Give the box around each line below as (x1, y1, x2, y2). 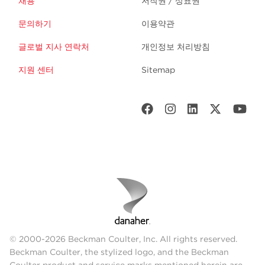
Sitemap (141, 65, 175, 75)
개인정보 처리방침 (141, 42, 210, 52)
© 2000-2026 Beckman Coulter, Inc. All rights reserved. (9, 234, 237, 244)
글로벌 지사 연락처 (18, 42, 89, 52)
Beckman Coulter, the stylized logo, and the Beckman (9, 247, 229, 257)
